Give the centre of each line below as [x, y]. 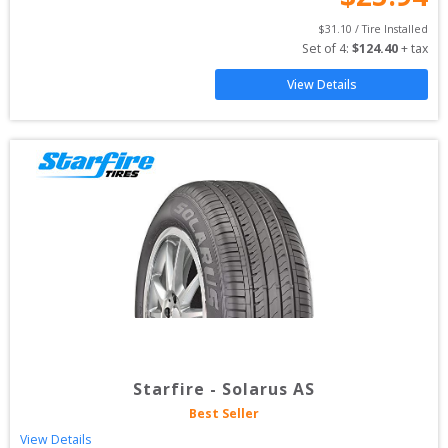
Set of [320, 48]
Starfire [169, 389]
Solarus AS [268, 389]
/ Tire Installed [390, 29]
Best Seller [224, 413]
